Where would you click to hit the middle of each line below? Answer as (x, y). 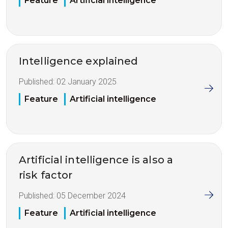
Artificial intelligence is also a (96, 160)
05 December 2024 (91, 195)
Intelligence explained (79, 61)
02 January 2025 (87, 81)
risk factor (46, 175)
